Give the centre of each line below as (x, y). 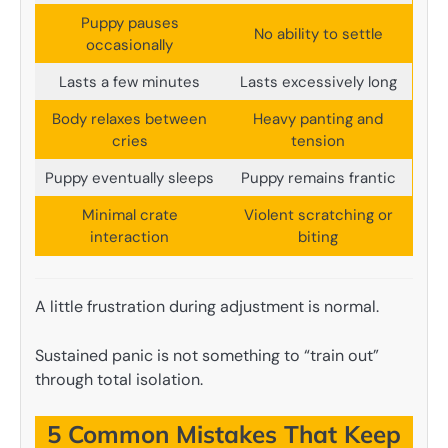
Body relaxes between (129, 118)
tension (318, 140)
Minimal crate (129, 214)
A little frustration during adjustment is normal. (207, 307)
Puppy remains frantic (318, 177)
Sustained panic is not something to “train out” (207, 355)
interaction (129, 236)
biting (318, 236)
